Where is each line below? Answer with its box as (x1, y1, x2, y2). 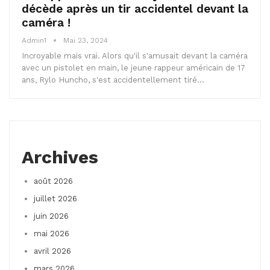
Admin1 (22, 36, 49, 45)
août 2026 (34, 177, 73, 186)
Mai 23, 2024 (63, 36, 108, 45)
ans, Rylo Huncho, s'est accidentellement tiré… (22, 75, 204, 85)
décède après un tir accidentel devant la (22, 2, 248, 16)
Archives (22, 146, 98, 168)
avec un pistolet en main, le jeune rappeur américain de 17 (22, 63, 245, 73)
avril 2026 (34, 246, 71, 256)
